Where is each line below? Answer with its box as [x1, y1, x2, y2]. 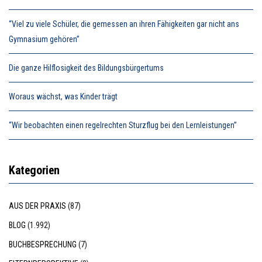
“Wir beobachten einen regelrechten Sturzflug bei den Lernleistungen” [9, 120, 237, 130]
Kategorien [9, 163, 60, 177]
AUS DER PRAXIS [9, 201, 66, 211]
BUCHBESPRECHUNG [9, 239, 77, 249]
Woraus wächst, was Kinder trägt [9, 91, 118, 101]
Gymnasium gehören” [9, 34, 80, 44]
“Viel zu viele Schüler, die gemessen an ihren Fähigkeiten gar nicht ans [9, 19, 239, 29]
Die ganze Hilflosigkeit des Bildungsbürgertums [9, 63, 164, 73]
